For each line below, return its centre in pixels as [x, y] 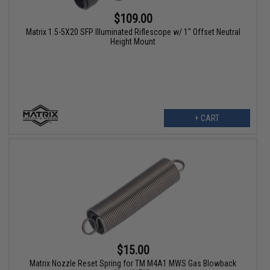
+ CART [207, 118]
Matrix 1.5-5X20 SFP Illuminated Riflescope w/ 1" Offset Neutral [133, 32]
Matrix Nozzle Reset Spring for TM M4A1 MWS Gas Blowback [133, 264]
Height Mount [133, 42]
